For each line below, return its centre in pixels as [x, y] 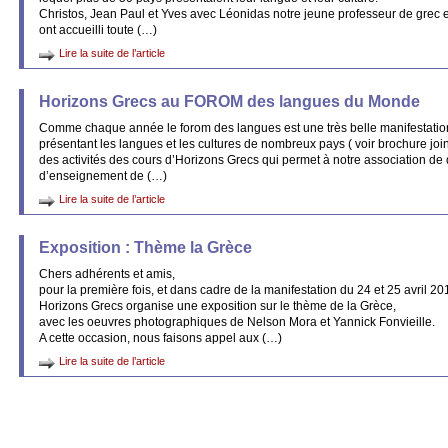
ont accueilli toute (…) [98, 30]
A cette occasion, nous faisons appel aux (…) [160, 338]
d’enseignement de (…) [103, 176]
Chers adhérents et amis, [107, 274]
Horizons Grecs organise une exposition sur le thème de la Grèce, [217, 306]
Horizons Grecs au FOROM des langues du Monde [229, 101]
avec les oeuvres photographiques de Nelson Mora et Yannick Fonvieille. [237, 322]
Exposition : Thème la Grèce [145, 247]
